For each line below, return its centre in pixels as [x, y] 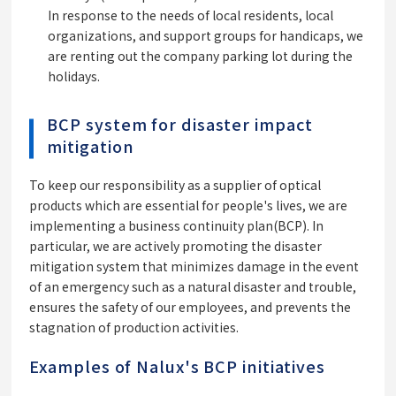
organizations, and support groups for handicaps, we [206, 36]
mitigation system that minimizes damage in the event [194, 267]
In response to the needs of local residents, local [190, 15]
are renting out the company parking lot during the [200, 56]
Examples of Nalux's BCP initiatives [177, 366]
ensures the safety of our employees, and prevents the [190, 307]
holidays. [74, 76]
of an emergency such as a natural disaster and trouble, [193, 287]
